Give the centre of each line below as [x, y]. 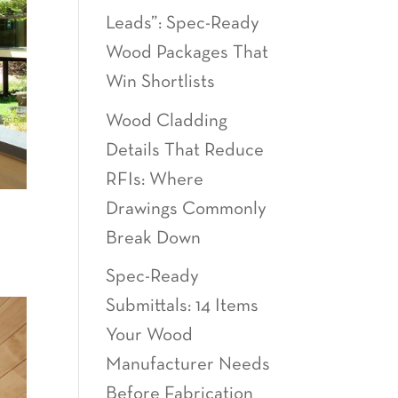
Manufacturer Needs [188, 365]
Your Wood [150, 335]
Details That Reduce [185, 150]
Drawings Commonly [187, 209]
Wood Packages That [187, 53]
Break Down [154, 238]
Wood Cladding [167, 121]
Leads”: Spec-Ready [183, 24]
